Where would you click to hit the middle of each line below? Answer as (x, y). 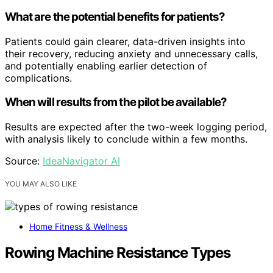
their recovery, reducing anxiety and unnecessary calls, (131, 53)
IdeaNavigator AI (81, 161)
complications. (38, 78)
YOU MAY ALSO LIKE (41, 184)
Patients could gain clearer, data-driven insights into (125, 41)
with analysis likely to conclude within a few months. (126, 139)
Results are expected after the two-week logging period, (136, 127)
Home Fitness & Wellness (78, 227)
